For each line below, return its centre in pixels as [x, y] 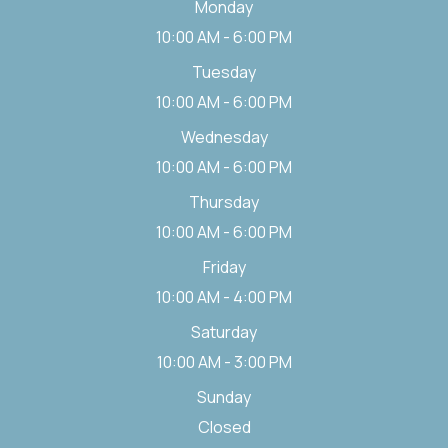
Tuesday [224, 71]
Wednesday [224, 136]
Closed [224, 426]
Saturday [224, 331]
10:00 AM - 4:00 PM [224, 296]
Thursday [224, 201]
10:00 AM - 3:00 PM [224, 361]
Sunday [224, 396]
